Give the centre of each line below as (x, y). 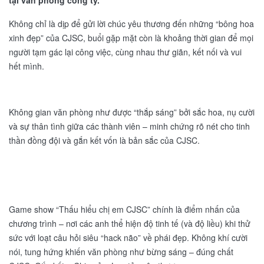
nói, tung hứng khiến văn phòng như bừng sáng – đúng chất (121, 252)
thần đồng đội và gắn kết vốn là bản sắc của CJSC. (104, 140)
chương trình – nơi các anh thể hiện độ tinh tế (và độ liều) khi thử (130, 223)
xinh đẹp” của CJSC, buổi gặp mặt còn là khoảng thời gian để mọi (131, 38)
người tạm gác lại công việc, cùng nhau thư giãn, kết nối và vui (125, 52)
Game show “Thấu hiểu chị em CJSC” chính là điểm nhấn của (124, 209)
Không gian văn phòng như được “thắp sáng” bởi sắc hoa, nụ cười (132, 112)
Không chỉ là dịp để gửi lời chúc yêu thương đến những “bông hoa (131, 24)
